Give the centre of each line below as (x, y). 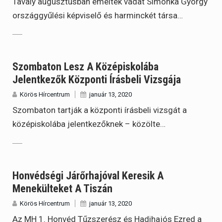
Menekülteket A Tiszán (62, 188)
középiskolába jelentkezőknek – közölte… (89, 124)
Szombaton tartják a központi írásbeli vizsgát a (100, 110)
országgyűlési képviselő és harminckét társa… (98, 15)
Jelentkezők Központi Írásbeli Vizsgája (97, 80)
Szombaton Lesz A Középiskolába (85, 67)
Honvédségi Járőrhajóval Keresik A (88, 175)
